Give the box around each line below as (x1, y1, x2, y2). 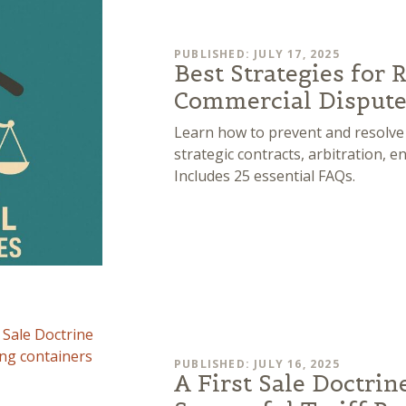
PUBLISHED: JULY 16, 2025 (174, 355, 340, 372)
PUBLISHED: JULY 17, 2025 (174, 46, 340, 63)
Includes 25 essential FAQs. (174, 166, 355, 187)
